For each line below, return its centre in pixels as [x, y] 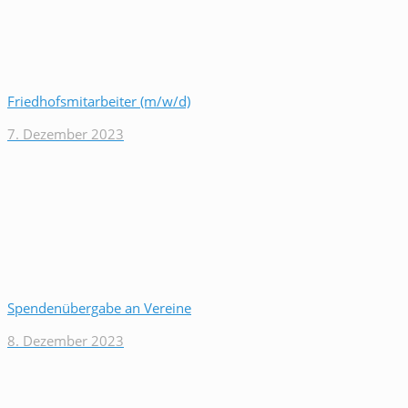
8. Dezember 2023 [66, 341]
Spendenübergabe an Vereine [99, 308]
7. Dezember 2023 [66, 134]
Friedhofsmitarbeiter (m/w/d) [99, 101]
